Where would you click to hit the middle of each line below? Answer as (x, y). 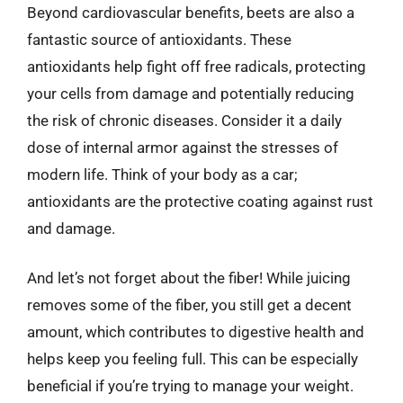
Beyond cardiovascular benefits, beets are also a (191, 12)
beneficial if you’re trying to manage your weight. (190, 386)
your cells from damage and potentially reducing (191, 93)
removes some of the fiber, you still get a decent (189, 305)
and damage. (71, 228)
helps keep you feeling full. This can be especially (193, 359)
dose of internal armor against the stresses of (183, 147)
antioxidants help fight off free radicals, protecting (197, 66)
